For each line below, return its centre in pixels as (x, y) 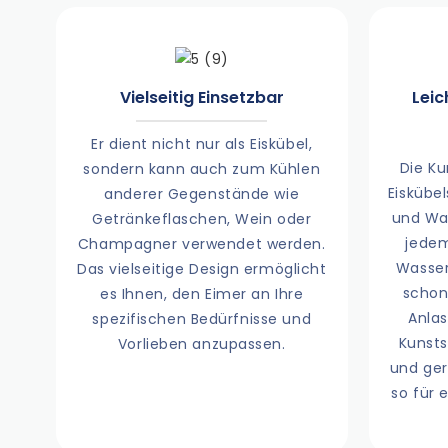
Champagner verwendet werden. (201, 244)
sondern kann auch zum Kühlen (202, 169)
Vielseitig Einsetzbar (201, 97)
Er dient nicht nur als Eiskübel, (202, 144)
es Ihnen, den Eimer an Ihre (202, 294)
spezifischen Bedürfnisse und (202, 319)
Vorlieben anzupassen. (201, 344)
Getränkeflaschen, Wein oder (202, 219)
